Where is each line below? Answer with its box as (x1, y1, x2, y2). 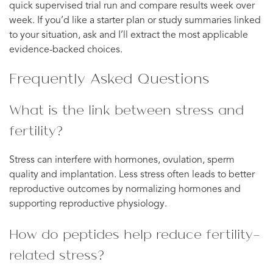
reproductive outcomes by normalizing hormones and (9, 184, 241, 194)
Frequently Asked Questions (9, 67, 209, 88)
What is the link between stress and (9, 100, 244, 119)
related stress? (9, 245, 104, 264)
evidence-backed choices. (9, 44, 122, 55)
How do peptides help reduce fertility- (9, 224, 260, 243)
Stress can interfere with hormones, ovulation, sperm (9, 155, 235, 165)
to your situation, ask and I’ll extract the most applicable (9, 30, 248, 40)
